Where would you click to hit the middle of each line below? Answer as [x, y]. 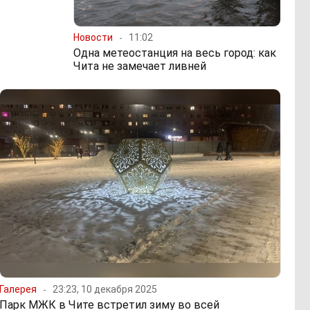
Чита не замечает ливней [140, 66]
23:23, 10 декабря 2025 [105, 289]
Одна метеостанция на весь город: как [175, 53]
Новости [93, 38]
